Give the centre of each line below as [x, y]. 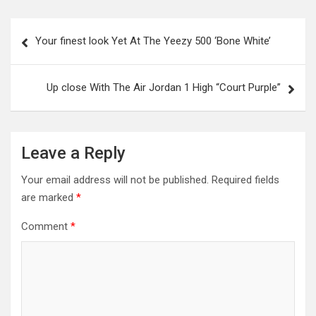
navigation [51, 51]
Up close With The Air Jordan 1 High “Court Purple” [164, 87]
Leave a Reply [73, 153]
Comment [46, 226]
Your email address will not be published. [115, 180]
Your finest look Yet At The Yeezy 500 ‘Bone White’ [153, 41]
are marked [49, 197]
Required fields [245, 180]
